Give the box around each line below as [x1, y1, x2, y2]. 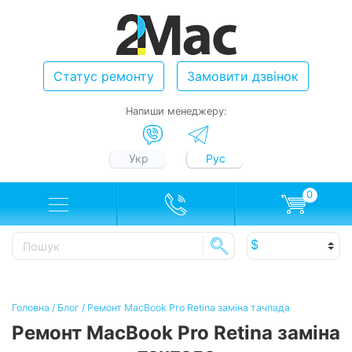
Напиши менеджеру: [125, 104, 227, 117]
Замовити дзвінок [187, 68, 299, 84]
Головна [12, 302, 49, 314]
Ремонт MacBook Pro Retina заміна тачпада [87, 302, 290, 314]
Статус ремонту [53, 68, 154, 84]
